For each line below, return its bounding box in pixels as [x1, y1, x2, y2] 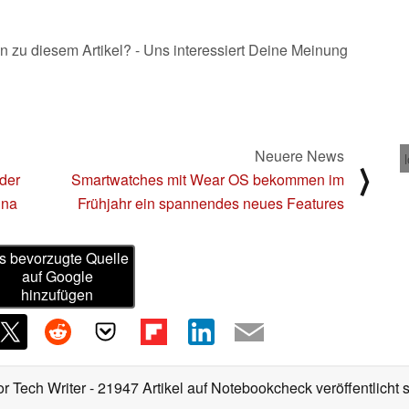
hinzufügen [21, 284, 94, 306]
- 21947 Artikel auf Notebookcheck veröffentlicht [89, 377, 399, 399]
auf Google [21, 266, 93, 288]
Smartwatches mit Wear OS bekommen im [71, 168, 344, 190]
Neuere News [255, 144, 344, 166]
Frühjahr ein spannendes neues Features [78, 192, 344, 214]
